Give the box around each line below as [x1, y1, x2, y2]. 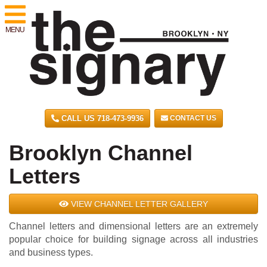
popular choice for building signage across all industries [9, 234, 258, 245]
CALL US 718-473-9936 [58, 114, 144, 123]
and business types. [9, 247, 93, 258]
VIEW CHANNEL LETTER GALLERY [68, 199, 208, 209]
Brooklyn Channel [9, 141, 193, 166]
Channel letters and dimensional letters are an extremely [9, 221, 258, 232]
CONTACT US [167, 114, 216, 123]
